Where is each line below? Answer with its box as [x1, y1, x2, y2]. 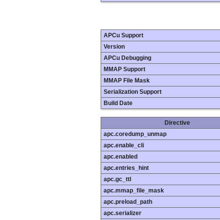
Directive [165, 119, 190, 127]
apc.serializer [104, 210, 141, 217]
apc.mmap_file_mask [104, 187, 164, 194]
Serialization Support [104, 88, 162, 96]
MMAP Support [104, 66, 145, 73]
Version [104, 43, 125, 51]
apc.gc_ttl [104, 176, 131, 183]
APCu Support [104, 32, 143, 39]
